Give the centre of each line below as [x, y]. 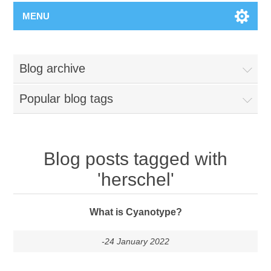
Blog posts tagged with [135, 158]
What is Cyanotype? [135, 212]
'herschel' [135, 179]
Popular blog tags [67, 98]
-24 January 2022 [135, 241]
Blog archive [53, 68]
